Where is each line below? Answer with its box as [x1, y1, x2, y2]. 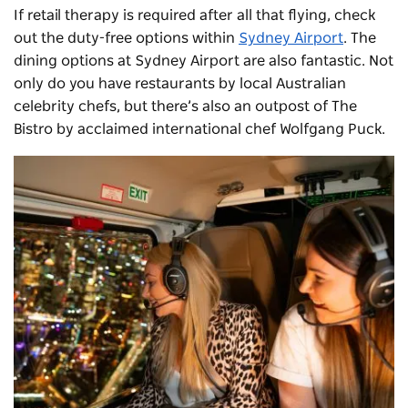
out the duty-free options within [14, 30, 239, 46]
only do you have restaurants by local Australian [14, 76, 346, 91]
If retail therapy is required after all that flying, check [14, 7, 375, 23]
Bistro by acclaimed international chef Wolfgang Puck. [14, 121, 385, 137]
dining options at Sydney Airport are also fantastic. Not [14, 53, 393, 68]
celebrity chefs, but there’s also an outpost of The [14, 98, 357, 114]
